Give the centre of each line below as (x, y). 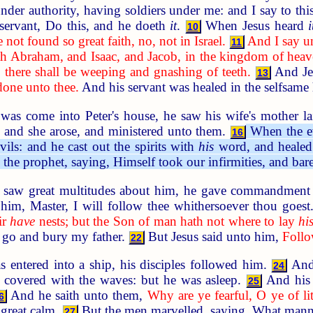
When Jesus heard (255, 26)
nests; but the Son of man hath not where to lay (167, 221)
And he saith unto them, (77, 296)
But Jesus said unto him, (213, 236)
